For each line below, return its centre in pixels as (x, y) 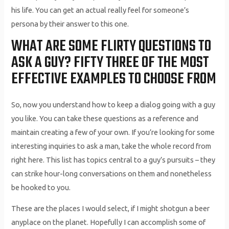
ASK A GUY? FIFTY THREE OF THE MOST (110, 63)
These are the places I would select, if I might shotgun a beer (111, 209)
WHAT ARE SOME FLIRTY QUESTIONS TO (111, 46)
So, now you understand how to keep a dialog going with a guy (113, 104)
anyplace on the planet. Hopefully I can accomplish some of (109, 222)
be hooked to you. (41, 187)
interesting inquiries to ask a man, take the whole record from (111, 146)
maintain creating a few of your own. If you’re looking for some (113, 132)
